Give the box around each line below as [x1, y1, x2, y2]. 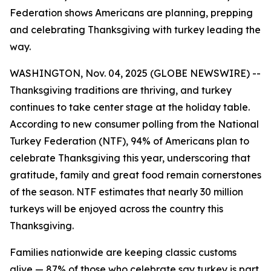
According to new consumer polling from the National [10, 118, 259, 130]
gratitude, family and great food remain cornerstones [10, 169, 261, 181]
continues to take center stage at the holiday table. [10, 101, 250, 113]
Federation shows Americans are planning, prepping [10, 7, 253, 19]
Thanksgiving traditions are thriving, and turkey [10, 84, 232, 96]
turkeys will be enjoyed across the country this [10, 203, 223, 215]
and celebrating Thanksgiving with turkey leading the [10, 24, 261, 36]
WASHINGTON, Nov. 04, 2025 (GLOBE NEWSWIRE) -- [10, 67, 261, 79]
